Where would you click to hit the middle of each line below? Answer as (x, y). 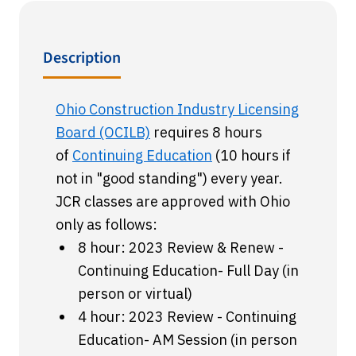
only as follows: (106, 224)
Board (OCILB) (103, 132)
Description (82, 58)
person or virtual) (135, 294)
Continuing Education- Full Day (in (188, 271)
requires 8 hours (208, 132)
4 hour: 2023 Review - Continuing (187, 317)
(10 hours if (253, 155)
